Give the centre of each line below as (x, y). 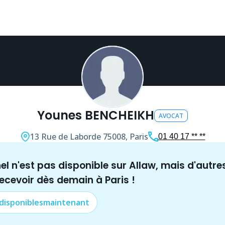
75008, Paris (125, 137)
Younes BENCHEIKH (95, 115)
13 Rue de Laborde (65, 137)
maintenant (66, 202)
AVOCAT (171, 116)
